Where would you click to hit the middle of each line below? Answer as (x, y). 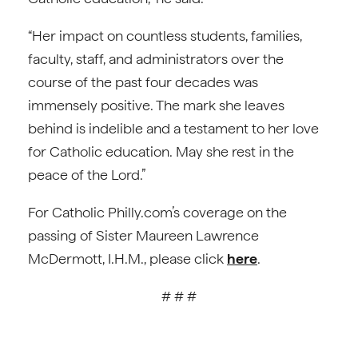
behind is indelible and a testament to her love (173, 128)
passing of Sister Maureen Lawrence (143, 235)
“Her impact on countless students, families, (165, 36)
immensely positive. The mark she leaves (156, 105)
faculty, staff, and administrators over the (156, 59)
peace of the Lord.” (87, 175)
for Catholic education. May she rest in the (161, 151)
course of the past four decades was (143, 82)
